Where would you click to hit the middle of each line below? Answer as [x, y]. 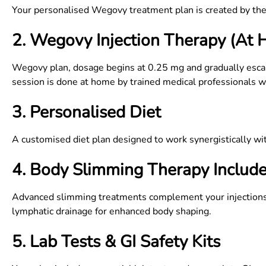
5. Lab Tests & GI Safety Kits [116, 242]
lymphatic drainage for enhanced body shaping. [112, 211]
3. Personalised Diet [86, 112]
